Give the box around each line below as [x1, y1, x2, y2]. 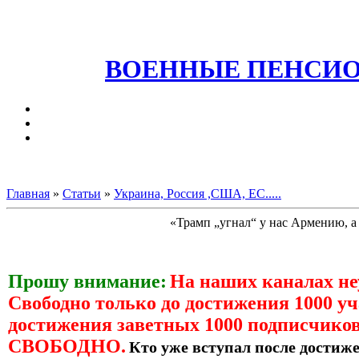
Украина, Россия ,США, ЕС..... [114, 186, 281, 200]
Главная [6, 186, 50, 200]
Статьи [63, 186, 101, 200]
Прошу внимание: [8, 270, 167, 292]
